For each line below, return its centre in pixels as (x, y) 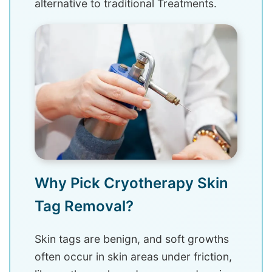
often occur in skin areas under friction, (133, 256)
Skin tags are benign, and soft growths (132, 239)
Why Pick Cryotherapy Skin (131, 183)
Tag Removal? (84, 206)
